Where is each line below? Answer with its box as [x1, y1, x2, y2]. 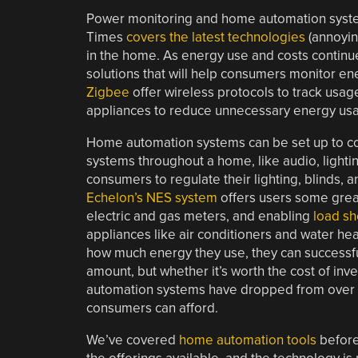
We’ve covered [86, 331, 179, 348]
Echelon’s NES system [86, 189, 217, 206]
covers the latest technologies [125, 28, 305, 46]
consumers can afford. [86, 299, 218, 316]
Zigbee [86, 83, 129, 101]
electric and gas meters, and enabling [86, 207, 313, 225]
